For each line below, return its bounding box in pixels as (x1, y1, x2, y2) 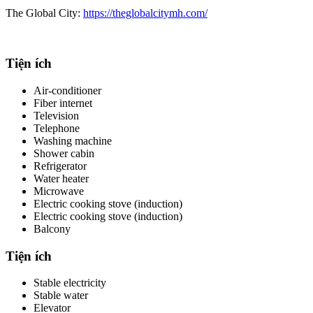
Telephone (34, 122, 80, 135)
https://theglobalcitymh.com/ (83, 6, 208, 19)
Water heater (34, 173, 89, 185)
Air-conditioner (34, 85, 101, 97)
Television (34, 110, 79, 122)
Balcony (34, 223, 71, 235)
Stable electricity (34, 277, 106, 289)
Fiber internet (34, 97, 92, 110)
